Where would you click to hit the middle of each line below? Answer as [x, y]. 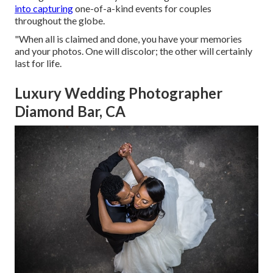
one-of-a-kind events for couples [142, 9]
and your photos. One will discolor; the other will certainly [133, 51]
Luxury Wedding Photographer [119, 93]
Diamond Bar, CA [70, 112]
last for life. [38, 63]
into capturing [44, 9]
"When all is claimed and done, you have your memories [128, 39]
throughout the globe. [60, 21]
